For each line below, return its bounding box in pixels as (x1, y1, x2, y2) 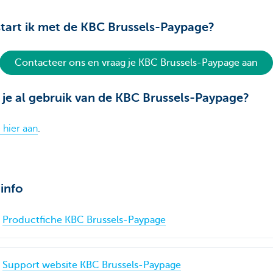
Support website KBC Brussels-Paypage (2, 260, 181, 271)
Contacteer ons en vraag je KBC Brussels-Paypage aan (15, 57, 258, 69)
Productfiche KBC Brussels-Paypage (2, 214, 166, 226)
